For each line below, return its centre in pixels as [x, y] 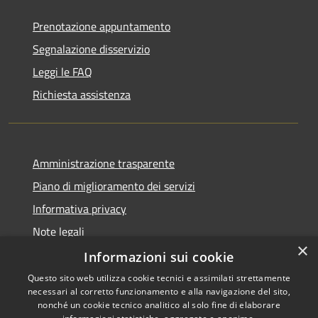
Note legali [59, 231]
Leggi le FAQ [62, 71]
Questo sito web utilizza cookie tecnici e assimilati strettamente [159, 278]
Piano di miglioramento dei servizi [114, 186]
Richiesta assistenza [82, 94]
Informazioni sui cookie [159, 257]
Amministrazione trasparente [104, 163]
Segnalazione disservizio [91, 49]
